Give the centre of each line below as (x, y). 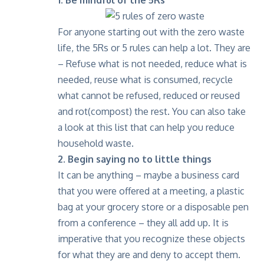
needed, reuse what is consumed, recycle (145, 79)
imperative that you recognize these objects (151, 238)
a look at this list (93, 127)
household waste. (96, 143)
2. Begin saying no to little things (135, 159)
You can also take (209, 111)
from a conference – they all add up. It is (143, 222)
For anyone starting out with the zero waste (151, 32)
